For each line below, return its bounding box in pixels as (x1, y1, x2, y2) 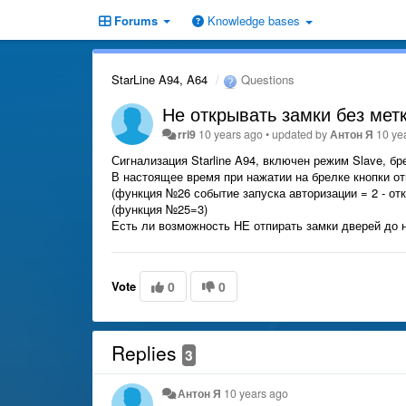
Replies (111, 338, 182, 366)
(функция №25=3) (111, 199, 208, 217)
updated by (272, 125, 331, 142)
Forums (111, 12, 161, 29)
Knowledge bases (204, 12, 304, 29)
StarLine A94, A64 (111, 71, 208, 88)
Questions (237, 71, 295, 88)
